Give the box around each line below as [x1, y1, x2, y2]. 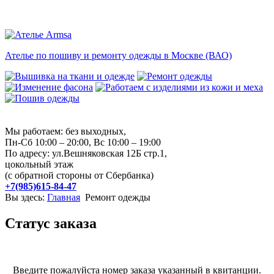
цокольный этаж [5, 159, 73, 169]
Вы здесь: [5, 192, 47, 202]
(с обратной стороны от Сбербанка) [5, 170, 154, 180]
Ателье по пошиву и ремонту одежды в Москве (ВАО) [5, 50, 232, 61]
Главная [47, 192, 80, 202]
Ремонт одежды [85, 192, 150, 202]
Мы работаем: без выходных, [5, 126, 126, 136]
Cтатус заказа [5, 215, 97, 231]
